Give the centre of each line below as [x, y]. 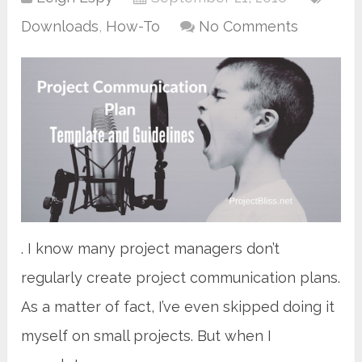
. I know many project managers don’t [151, 248]
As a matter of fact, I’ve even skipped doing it [178, 306]
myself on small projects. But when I [147, 335]
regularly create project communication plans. [181, 277]
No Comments [249, 26]
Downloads [60, 26]
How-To [133, 26]
